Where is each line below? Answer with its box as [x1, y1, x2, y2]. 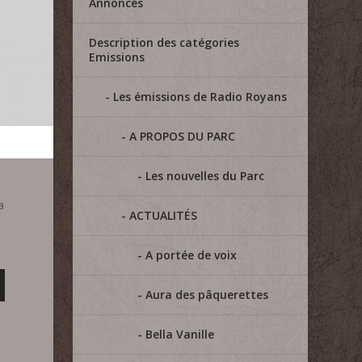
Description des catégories [89, 35, 240, 50]
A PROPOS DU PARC [129, 128, 236, 144]
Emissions [89, 49, 145, 65]
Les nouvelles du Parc [145, 168, 265, 183]
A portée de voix [145, 247, 238, 263]
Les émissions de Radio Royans [113, 89, 288, 104]
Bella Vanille [145, 326, 215, 342]
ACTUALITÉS [129, 208, 198, 223]
